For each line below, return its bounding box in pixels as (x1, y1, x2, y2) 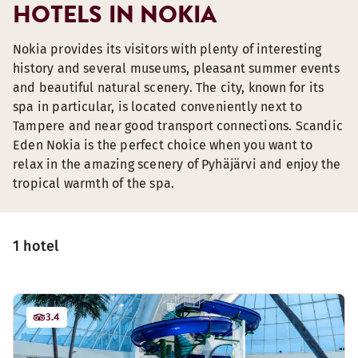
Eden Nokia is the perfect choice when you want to (13, 137, 313, 153)
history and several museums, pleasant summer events (13, 61, 340, 76)
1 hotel (13, 237, 59, 255)
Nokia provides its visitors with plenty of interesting (13, 42, 322, 57)
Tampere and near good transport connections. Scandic (13, 118, 343, 133)
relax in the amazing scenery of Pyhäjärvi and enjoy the (13, 157, 341, 172)
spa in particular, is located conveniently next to (13, 99, 303, 114)
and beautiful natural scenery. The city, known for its (13, 80, 324, 95)
